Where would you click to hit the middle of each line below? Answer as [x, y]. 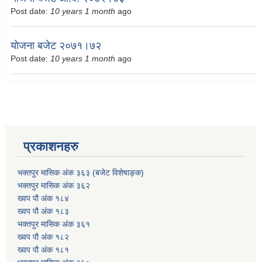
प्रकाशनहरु [51, 146]
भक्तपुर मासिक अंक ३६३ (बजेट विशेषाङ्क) [81, 172]
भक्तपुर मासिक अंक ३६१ [54, 224]
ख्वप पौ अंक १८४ [43, 198]
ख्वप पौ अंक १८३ [43, 211]
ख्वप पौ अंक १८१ [43, 249]
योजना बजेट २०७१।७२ [56, 46]
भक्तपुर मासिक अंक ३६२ [54, 185]
